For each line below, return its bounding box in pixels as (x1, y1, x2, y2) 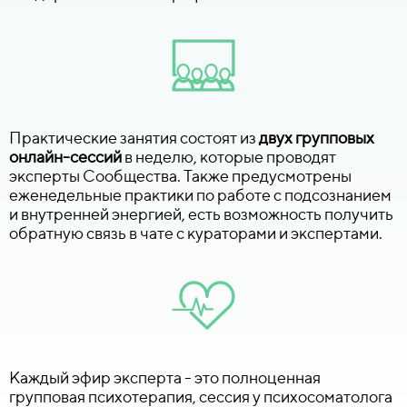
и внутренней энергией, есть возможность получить (9, 203, 393, 223)
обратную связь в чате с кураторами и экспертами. (9, 223, 382, 243)
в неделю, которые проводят (122, 146, 336, 166)
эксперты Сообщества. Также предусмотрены (9, 165, 352, 185)
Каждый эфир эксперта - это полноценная (9, 367, 321, 387)
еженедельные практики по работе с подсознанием (9, 184, 392, 204)
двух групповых (259, 127, 374, 147)
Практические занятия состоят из (9, 127, 259, 147)
